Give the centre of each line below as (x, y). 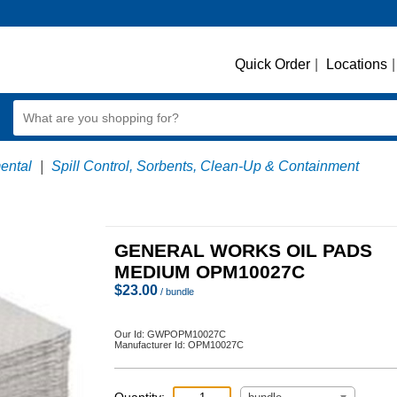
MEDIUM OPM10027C (210, 272)
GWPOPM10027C (187, 334)
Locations (357, 64)
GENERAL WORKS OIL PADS (243, 250)
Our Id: (131, 334)
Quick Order (272, 64)
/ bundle (176, 292)
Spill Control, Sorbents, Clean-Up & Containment (205, 166)
